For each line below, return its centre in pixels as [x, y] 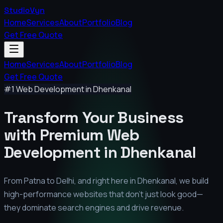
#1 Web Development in [49, 89]
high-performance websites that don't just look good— [104, 194]
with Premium [56, 135]
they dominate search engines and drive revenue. [94, 208]
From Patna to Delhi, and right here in [71, 181]
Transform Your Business [94, 117]
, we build [192, 181]
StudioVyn [24, 10]
